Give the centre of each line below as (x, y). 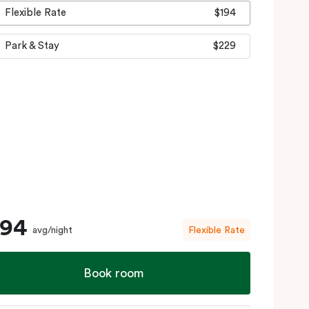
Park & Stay (32, 46)
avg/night (52, 230)
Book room (113, 273)
